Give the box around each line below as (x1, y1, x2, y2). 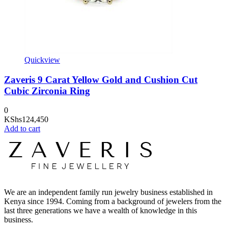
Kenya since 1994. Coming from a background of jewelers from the (4, 197, 221, 206)
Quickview (24, 55, 60, 64)
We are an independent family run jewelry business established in (4, 188, 213, 197)
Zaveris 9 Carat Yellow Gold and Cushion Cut (4, 74, 197, 85)
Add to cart (4, 124, 40, 133)
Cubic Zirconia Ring (4, 85, 90, 96)
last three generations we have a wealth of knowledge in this (4, 206, 197, 215)
